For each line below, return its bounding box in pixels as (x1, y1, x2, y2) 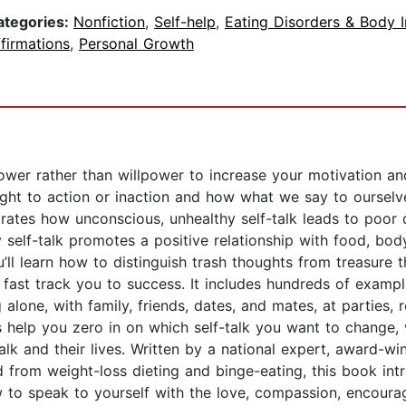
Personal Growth (79, 34, 194, 53)
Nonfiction (73, 13, 145, 32)
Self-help (154, 13, 216, 32)
